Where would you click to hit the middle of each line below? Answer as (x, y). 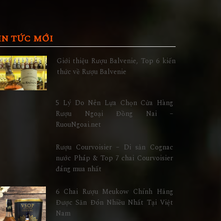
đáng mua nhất (79, 169)
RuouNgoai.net (79, 125)
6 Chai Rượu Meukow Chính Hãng (114, 192)
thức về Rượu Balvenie (91, 72)
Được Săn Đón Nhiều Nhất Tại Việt (114, 203)
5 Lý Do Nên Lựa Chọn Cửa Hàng (114, 103)
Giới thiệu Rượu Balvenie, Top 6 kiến (116, 61)
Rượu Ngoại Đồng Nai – (114, 114)
